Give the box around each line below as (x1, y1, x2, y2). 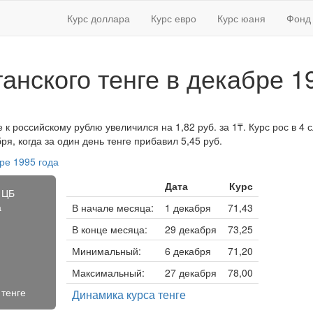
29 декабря (164, 222, 217, 236)
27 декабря (164, 265, 217, 279)
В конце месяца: (71, 222, 147, 236)
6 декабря (164, 244, 211, 258)
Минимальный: (71, 244, 141, 258)
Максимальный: (71, 265, 145, 279)
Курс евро (151, 11, 196, 25)
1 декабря (164, 201, 211, 214)
